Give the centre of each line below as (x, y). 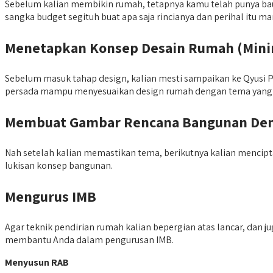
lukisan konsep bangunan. (59, 166)
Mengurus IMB (51, 197)
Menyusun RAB (37, 263)
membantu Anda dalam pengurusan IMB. (89, 240)
